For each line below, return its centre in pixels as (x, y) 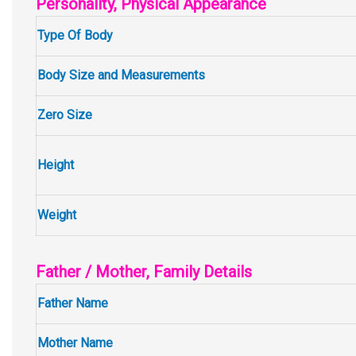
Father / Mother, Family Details (144, 272)
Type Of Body (75, 35)
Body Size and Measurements (121, 75)
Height (56, 165)
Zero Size (65, 115)
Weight (57, 215)
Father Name (73, 303)
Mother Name (75, 343)
